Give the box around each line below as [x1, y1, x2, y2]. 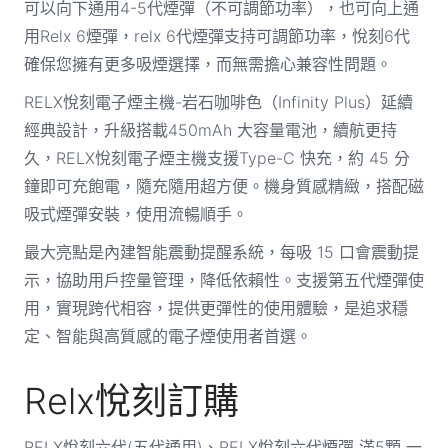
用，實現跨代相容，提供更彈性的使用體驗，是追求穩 [23, 297, 408, 318]
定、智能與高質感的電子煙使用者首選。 [23, 325, 312, 346]
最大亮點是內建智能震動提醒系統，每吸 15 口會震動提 [23, 241, 419, 262]
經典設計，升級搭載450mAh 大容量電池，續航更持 [23, 119, 397, 140]
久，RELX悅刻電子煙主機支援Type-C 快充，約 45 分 [23, 147, 410, 168]
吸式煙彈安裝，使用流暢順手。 [23, 203, 248, 224]
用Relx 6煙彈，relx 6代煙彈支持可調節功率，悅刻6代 [23, 25, 410, 46]
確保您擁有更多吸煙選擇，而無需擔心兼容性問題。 [23, 53, 392, 74]
